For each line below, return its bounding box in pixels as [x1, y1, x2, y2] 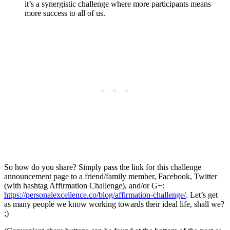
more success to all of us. [25, 9, 105, 18]
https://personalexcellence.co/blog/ [4, 190, 115, 200]
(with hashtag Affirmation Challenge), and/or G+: [4, 181, 164, 190]
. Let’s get [186, 190, 218, 200]
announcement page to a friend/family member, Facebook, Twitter [4, 172, 217, 181]
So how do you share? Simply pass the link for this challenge [4, 163, 201, 172]
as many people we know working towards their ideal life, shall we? [4, 200, 224, 209]
